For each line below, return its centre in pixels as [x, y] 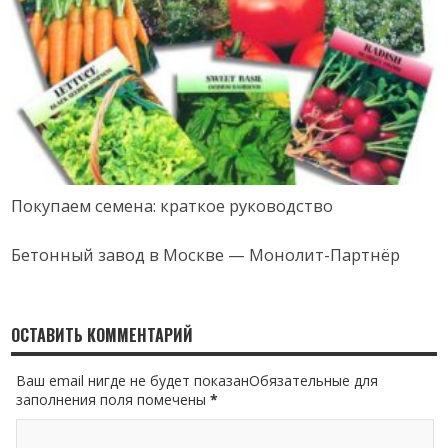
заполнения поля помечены [113, 399]
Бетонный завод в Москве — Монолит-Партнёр [206, 254]
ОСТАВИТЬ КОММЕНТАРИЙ [102, 334]
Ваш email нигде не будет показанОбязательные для [197, 380]
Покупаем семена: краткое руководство [172, 205]
